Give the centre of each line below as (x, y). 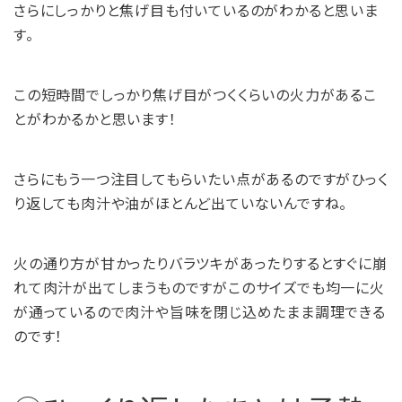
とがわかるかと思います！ (95, 118)
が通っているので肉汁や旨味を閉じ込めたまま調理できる (200, 311)
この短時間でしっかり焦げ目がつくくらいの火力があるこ (195, 94)
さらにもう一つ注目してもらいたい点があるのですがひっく (201, 179)
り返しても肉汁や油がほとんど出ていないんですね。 (181, 203)
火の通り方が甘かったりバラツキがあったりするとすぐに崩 (201, 263)
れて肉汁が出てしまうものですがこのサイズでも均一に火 (199, 287)
